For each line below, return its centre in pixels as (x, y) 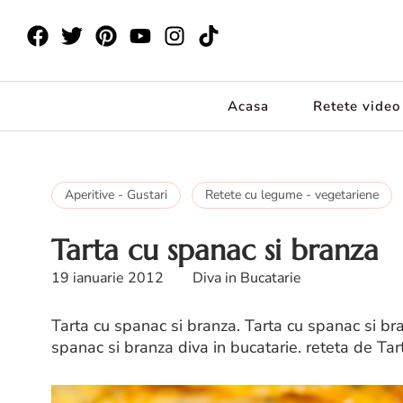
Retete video (357, 106)
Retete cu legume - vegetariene (292, 195)
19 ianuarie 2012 (107, 278)
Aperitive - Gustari (116, 195)
